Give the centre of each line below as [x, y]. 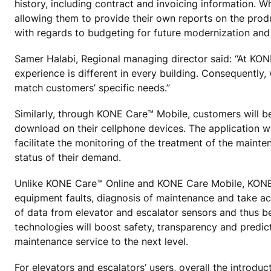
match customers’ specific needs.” [92, 87]
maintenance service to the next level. [101, 242]
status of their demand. [68, 158]
